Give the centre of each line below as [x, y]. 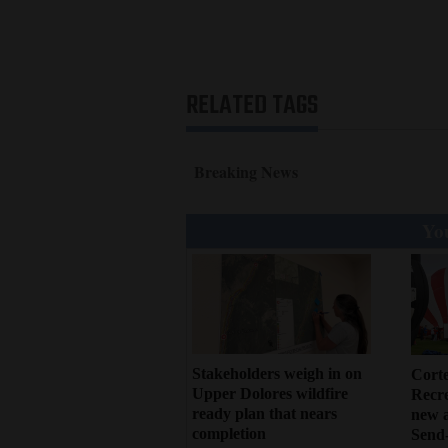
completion [229, 434]
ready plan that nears [264, 414]
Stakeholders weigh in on [277, 374]
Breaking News [246, 171]
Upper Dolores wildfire [270, 394]
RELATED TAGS [252, 105]
